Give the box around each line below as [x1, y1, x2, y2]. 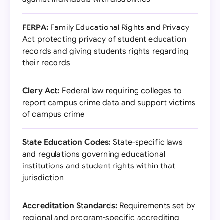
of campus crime [22, 110, 85, 119]
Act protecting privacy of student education [22, 34, 186, 44]
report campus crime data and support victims [22, 98, 196, 108]
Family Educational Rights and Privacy [48, 23, 190, 32]
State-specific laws [110, 137, 183, 147]
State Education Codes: [22, 137, 111, 147]
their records [22, 58, 71, 68]
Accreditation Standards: [22, 201, 117, 211]
